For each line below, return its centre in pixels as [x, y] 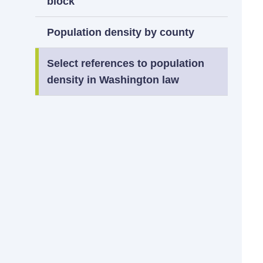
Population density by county [121, 32]
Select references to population [126, 63]
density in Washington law [113, 80]
